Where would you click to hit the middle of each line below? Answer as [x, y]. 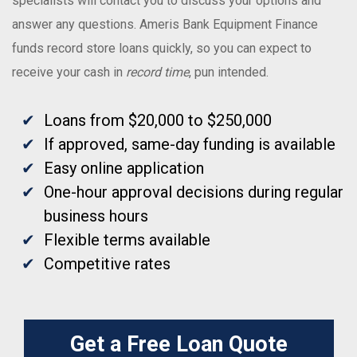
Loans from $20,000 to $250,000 [158, 120]
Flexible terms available [127, 240]
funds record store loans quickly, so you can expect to [162, 48]
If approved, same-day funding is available [190, 144]
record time [157, 72]
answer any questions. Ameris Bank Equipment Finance [165, 24]
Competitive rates [107, 264]
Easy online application [124, 168]
